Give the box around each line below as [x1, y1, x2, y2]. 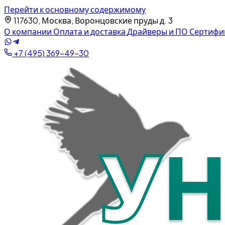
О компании [4, 26, 53, 37]
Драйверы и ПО [127, 26, 189, 37]
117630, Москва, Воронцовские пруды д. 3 [12, 15, 173, 26]
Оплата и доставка [53, 26, 127, 37]
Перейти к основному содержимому [4, 4, 146, 15]
